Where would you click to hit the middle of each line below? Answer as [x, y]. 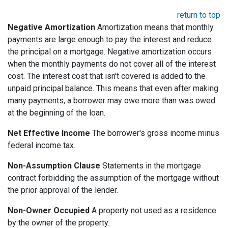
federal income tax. [41, 146]
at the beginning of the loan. [56, 113]
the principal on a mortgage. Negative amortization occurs [110, 52]
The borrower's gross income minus [156, 133]
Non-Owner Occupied [49, 211]
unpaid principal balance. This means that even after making [113, 89]
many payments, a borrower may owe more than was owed [111, 101]
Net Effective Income [50, 133]
